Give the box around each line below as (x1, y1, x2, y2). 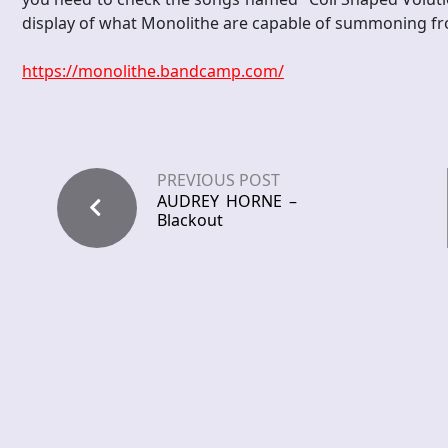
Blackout (157, 209, 223, 232)
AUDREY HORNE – (157, 190, 297, 213)
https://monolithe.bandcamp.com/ (22, 60, 284, 83)
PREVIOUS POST (157, 169, 280, 192)
